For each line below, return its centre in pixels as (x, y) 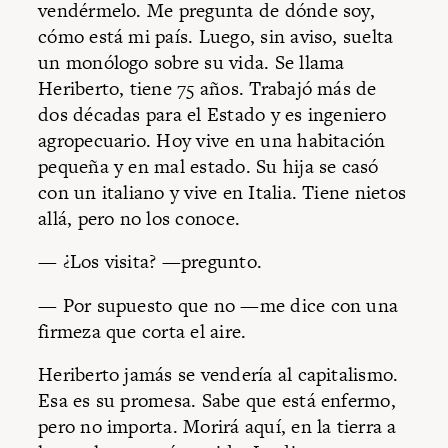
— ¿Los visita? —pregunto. (153, 262)
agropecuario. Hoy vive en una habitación (212, 140)
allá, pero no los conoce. (139, 218)
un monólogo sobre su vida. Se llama (191, 62)
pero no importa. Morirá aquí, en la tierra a (217, 427)
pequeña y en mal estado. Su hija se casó (208, 166)
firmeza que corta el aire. (145, 331)
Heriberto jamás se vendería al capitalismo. (218, 375)
